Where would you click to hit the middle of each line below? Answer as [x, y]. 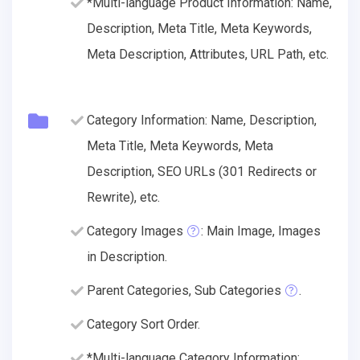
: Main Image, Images [261, 231]
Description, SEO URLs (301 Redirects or [202, 171]
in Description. [127, 256]
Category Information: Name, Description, [202, 120]
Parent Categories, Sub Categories [184, 290]
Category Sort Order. [143, 324]
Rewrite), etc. [123, 197]
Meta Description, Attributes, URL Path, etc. [208, 54]
